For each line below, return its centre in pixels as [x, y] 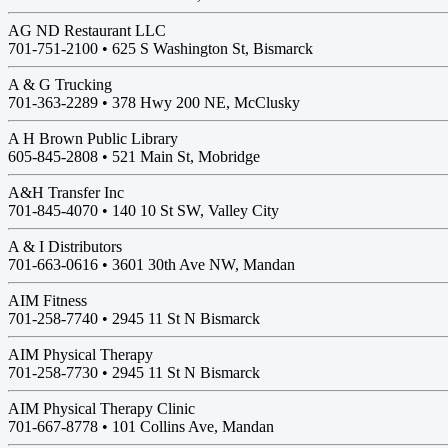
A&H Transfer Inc [66, 192]
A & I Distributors [65, 246]
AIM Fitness [47, 300]
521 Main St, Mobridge [186, 156]
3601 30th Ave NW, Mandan [203, 264]
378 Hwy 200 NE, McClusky [206, 102]
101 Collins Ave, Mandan [193, 426]
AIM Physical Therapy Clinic [101, 408]
